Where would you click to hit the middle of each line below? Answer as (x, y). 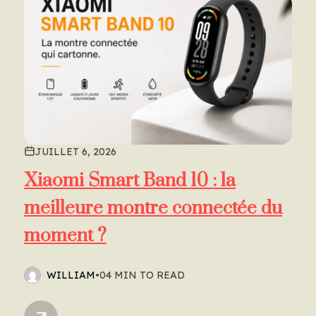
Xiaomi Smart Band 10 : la (130, 181)
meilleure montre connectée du (153, 208)
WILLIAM (71, 275)
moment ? (65, 236)
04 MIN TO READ (142, 275)
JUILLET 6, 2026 (76, 151)
